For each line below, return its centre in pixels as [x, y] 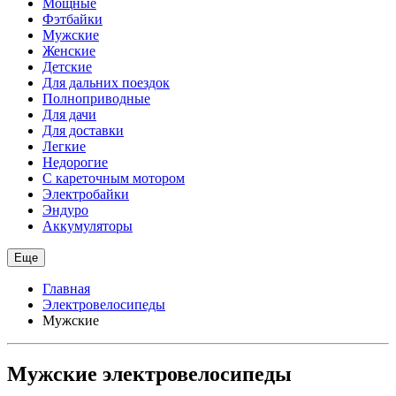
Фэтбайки [72, 19]
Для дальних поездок [106, 83]
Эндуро [65, 210]
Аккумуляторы [88, 226]
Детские [67, 67]
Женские [69, 51]
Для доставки [83, 131]
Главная [66, 289]
